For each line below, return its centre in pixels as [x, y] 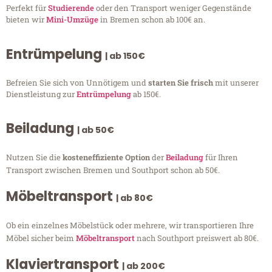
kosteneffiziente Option [107, 158]
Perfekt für [27, 8]
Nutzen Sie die [34, 158]
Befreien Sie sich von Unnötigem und [77, 82]
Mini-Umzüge [72, 20]
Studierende [71, 8]
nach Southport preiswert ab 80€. [197, 238]
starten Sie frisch [182, 82]
